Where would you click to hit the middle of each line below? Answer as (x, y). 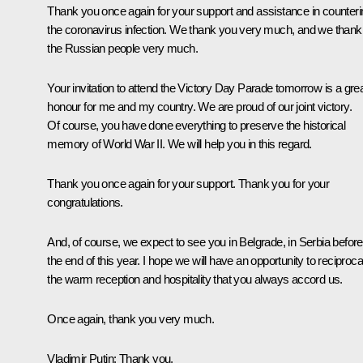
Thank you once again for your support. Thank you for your (188, 183)
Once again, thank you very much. (131, 318)
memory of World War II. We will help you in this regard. (179, 143)
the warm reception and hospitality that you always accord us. (195, 279)
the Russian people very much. (122, 48)
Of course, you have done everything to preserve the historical (196, 125)
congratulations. (85, 202)
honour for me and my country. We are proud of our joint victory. (199, 106)
